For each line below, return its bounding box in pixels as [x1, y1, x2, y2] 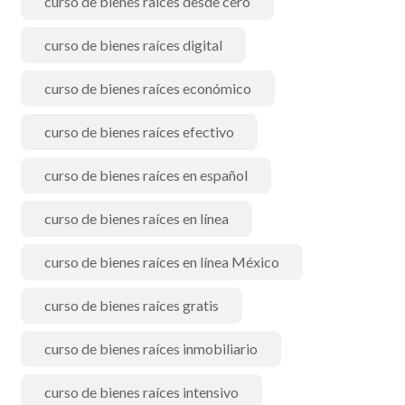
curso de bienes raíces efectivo [44, 123, 234, 140]
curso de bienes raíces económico [44, 80, 251, 97]
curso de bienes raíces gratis [44, 297, 219, 314]
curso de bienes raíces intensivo [44, 383, 239, 400]
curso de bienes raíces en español [44, 166, 248, 184]
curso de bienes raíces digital [44, 36, 222, 53]
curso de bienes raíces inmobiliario [44, 340, 258, 357]
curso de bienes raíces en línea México [44, 253, 279, 270]
